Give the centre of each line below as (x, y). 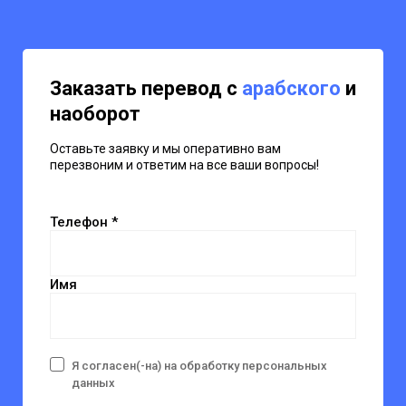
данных (93, 382)
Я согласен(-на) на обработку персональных (199, 365)
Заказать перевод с (146, 88)
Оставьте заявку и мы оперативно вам (165, 148)
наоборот (95, 113)
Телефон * (84, 222)
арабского (291, 88)
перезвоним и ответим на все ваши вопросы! (184, 164)
